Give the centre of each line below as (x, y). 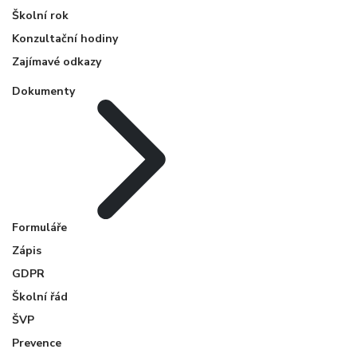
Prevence (37, 343)
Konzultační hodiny (65, 39)
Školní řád (40, 297)
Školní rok (40, 16)
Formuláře (39, 228)
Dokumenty (43, 92)
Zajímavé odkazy (57, 62)
